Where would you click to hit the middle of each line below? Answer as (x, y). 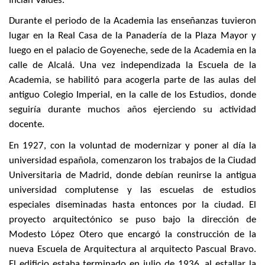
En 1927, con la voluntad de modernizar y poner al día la (132, 146)
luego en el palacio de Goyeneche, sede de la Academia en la (132, 51)
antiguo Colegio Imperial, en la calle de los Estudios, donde (132, 95)
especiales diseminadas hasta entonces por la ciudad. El (132, 205)
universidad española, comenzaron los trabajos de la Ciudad (132, 160)
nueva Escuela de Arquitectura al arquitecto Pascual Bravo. (132, 249)
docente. (27, 125)
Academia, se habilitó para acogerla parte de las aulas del (132, 80)
